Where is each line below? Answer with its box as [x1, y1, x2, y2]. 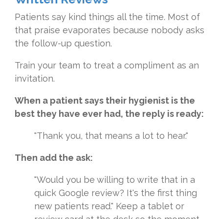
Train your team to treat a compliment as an [15, 60, 199, 71]
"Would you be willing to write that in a [34, 175, 195, 185]
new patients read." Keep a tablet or [34, 201, 184, 212]
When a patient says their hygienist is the [15, 95, 195, 106]
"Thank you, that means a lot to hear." [34, 131, 188, 141]
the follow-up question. [15, 38, 112, 49]
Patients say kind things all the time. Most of [15, 12, 200, 22]
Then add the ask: [15, 153, 93, 163]
